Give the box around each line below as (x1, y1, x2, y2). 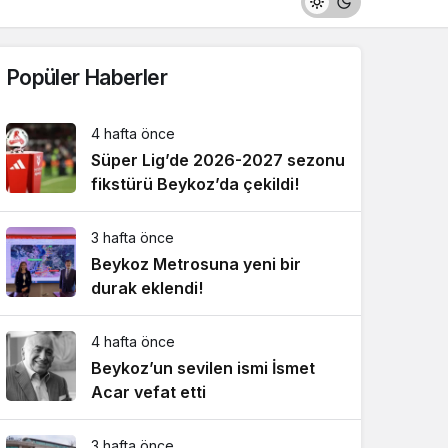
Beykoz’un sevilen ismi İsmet (91, 358, 315, 378)
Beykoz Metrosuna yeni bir (91, 254, 301, 274)
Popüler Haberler (6, 65, 167, 90)
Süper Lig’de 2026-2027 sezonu (91, 150, 345, 170)
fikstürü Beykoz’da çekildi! (91, 174, 299, 194)
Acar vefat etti (91, 382, 206, 402)
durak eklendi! (91, 278, 203, 298)
